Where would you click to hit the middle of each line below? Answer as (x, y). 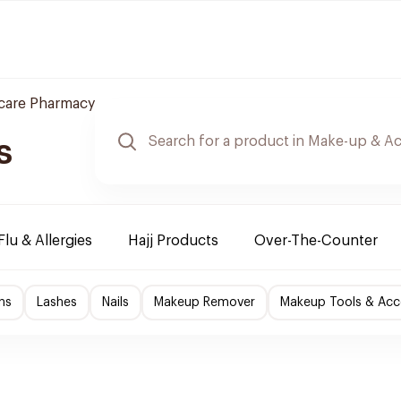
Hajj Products (173, 241)
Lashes (57, 303)
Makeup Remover (205, 303)
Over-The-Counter (316, 241)
